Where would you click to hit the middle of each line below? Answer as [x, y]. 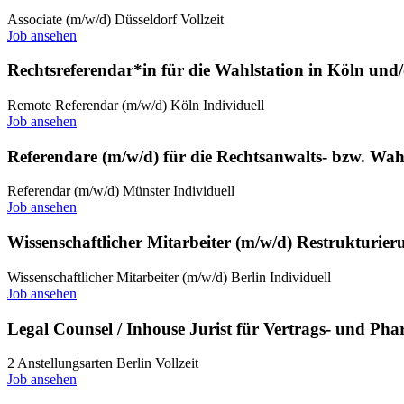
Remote [29, 105]
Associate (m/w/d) [59, 19]
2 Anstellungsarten [60, 363]
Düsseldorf [146, 19]
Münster [146, 191]
